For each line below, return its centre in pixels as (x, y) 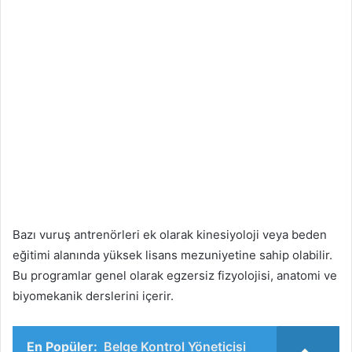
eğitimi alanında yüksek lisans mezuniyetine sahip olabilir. (172, 255)
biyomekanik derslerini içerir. (93, 296)
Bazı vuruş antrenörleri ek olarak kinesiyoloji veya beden (170, 235)
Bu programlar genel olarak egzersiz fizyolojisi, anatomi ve (175, 276)
